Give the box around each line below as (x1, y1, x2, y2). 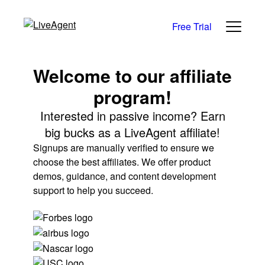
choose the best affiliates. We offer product (33, 155, 211, 169)
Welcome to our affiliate (33, 63, 232, 89)
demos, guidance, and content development (33, 169, 216, 183)
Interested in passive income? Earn (40, 107, 225, 125)
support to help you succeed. (33, 183, 153, 198)
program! (93, 84, 172, 110)
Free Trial (172, 20, 212, 33)
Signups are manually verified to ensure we (33, 141, 214, 155)
